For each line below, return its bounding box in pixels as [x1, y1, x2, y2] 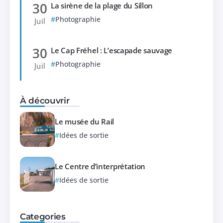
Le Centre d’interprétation [55, 161, 146, 172]
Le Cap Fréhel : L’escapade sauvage [51, 45, 173, 55]
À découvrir [20, 95, 70, 106]
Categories [20, 211, 66, 222]
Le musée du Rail [55, 116, 114, 127]
